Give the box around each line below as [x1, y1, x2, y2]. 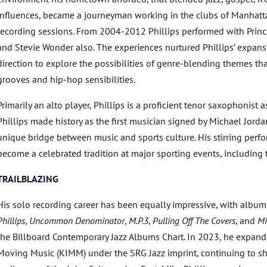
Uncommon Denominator [29, 214, 125, 226]
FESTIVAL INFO [41, 91, 200, 117]
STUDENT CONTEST [31, 57, 236, 83]
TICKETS [88, 157, 179, 182]
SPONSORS [76, 124, 191, 150]
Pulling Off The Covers [153, 214, 236, 226]
